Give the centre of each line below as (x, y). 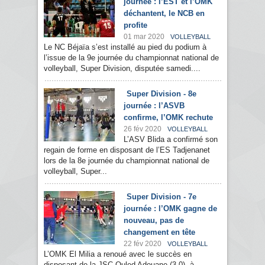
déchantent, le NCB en (164, 14)
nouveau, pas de (154, 221)
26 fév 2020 (143, 129)
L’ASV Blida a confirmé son (171, 140)
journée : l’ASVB (154, 106)
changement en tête (159, 232)
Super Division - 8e (161, 94)
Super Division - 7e (161, 197)
